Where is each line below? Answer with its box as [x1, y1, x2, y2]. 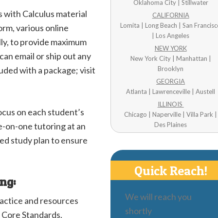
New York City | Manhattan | [130, 54, 211, 62]
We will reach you [125, 191, 192, 202]
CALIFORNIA [152, 11, 189, 19]
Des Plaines [154, 121, 187, 128]
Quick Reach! [134, 163, 207, 178]
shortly [125, 205, 152, 216]
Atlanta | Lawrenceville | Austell [126, 88, 216, 95]
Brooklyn [158, 65, 184, 73]
